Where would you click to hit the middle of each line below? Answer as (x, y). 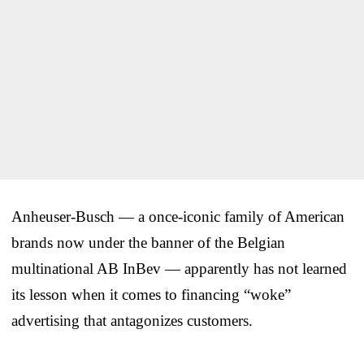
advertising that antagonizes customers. (132, 320)
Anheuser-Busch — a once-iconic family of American (178, 216)
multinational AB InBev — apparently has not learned (179, 268)
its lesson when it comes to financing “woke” (151, 294)
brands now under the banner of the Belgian (148, 242)
